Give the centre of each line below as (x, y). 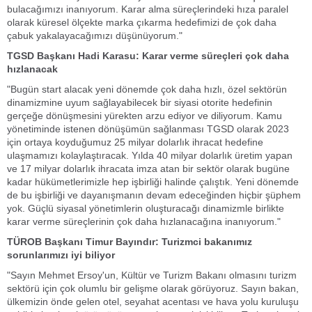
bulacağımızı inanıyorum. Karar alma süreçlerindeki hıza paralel (148, 9)
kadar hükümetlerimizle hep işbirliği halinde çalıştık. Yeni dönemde (153, 182)
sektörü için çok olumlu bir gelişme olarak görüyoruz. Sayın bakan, (153, 288)
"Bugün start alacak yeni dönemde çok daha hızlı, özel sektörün (147, 89)
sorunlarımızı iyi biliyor (61, 255)
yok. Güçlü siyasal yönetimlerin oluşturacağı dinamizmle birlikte (146, 208)
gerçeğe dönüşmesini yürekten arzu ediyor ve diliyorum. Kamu (145, 116)
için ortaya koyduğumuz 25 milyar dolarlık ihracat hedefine (135, 142)
